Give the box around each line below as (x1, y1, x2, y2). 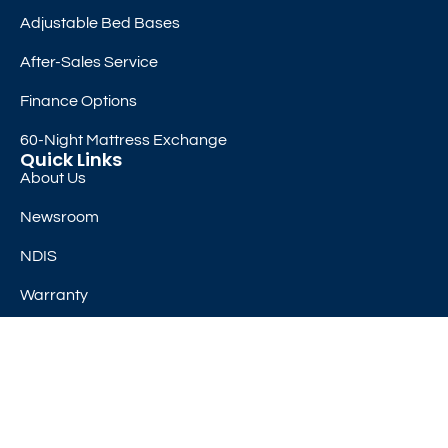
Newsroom (20, 209, 99, 226)
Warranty (20, 287, 88, 304)
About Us (20, 170, 86, 187)
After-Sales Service (20, 54, 158, 71)
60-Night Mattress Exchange (20, 132, 227, 149)
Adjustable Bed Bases (20, 15, 180, 32)
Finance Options (20, 93, 137, 110)
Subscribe (20, 341, 111, 367)
